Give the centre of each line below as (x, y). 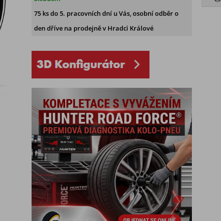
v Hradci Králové (127, 28)
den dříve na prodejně (67, 28)
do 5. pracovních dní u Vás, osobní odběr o (114, 13)
